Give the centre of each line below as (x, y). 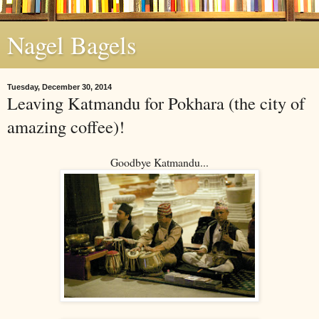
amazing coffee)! (66, 126)
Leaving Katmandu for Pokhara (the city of (156, 103)
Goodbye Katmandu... (159, 162)
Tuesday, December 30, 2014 (59, 87)
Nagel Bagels (72, 45)
